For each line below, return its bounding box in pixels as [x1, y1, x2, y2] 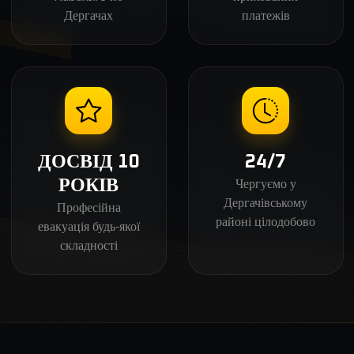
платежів [241, 6, 290, 23]
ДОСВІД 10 [37, 153, 140, 171]
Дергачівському [224, 194, 307, 210]
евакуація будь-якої [37, 217, 140, 234]
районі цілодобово [216, 213, 315, 229]
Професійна [56, 198, 121, 215]
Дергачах [64, 6, 113, 23]
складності [59, 236, 118, 253]
